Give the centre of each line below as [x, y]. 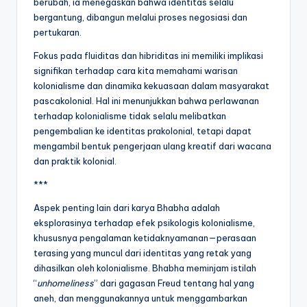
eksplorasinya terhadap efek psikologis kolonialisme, [144, 222]
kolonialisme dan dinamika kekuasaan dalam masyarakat [151, 85]
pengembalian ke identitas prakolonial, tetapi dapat [143, 131]
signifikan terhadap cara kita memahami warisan [136, 70]
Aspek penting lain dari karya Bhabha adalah [127, 207]
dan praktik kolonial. [75, 161]
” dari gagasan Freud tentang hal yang [174, 283]
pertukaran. [58, 32]
